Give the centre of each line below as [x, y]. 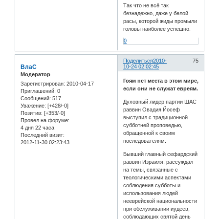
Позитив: [32, 113]
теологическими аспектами [157, 178]
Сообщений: [36, 99]
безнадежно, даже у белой [156, 13]
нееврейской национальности [160, 201]
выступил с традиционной [156, 118]
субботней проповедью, [153, 125]
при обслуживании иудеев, [157, 209]
